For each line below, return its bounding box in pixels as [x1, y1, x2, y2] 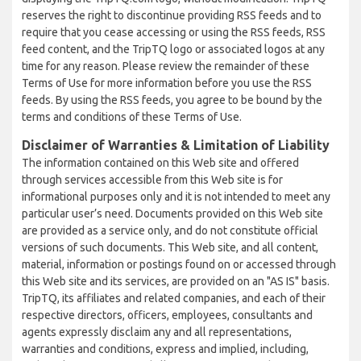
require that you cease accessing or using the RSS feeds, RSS [22, 26, 326, 39]
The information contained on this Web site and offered [22, 156, 299, 169]
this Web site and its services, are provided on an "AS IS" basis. [22, 275, 330, 288]
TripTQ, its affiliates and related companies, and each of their [22, 292, 326, 305]
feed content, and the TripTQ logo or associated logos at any [22, 43, 325, 56]
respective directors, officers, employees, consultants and [22, 309, 313, 322]
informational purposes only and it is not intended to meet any [22, 190, 330, 203]
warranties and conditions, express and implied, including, [22, 342, 309, 355]
